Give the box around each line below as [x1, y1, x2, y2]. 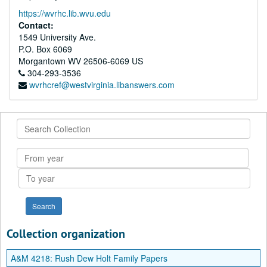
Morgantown [18, 55, 66, 67]
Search [15, 118, 44, 130]
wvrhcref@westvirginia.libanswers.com [29, 79, 175, 91]
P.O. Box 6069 [18, 43, 72, 55]
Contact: [18, 19, 54, 31]
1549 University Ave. [18, 31, 96, 43]
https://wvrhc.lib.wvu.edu [18, 7, 111, 19]
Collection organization [7, 226, 125, 241]
